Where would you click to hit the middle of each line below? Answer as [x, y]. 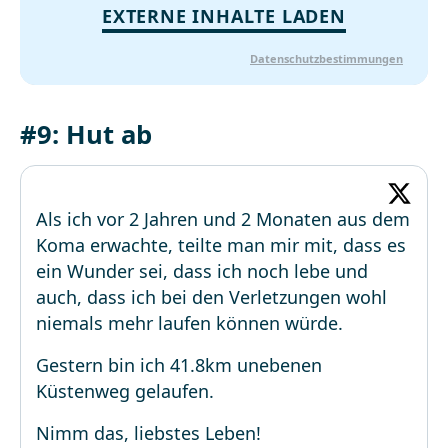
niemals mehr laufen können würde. [189, 323]
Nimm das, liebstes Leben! [148, 433]
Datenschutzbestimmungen [326, 58]
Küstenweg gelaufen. [125, 391]
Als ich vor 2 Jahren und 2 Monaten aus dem [223, 219]
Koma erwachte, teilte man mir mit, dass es [221, 245]
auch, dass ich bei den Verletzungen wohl [211, 297]
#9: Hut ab [86, 134]
